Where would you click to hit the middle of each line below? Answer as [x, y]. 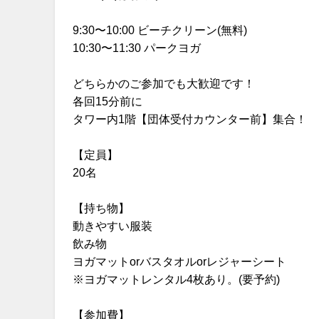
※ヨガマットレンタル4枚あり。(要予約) [176, 280]
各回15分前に [108, 102]
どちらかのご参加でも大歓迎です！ [164, 84]
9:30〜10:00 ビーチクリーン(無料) [160, 31]
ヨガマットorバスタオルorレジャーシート [179, 262]
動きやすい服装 [113, 226]
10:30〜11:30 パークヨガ [137, 48]
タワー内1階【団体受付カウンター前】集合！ [190, 120]
